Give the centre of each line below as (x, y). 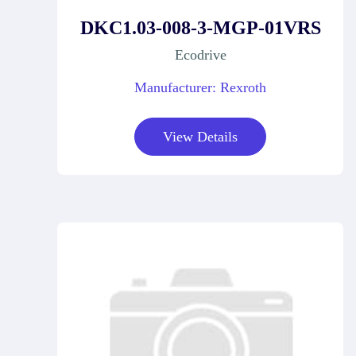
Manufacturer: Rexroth (200, 87)
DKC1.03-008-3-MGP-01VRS (200, 27)
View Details (200, 136)
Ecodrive (200, 54)
